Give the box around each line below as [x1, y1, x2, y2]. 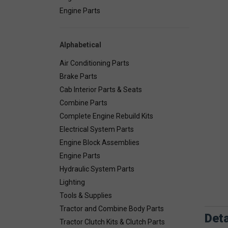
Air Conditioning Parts [60, 59, 129, 68]
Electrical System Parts [60, 125, 134, 134]
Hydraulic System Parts [60, 165, 134, 174]
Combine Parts [60, 99, 107, 107]
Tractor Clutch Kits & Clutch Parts [60, 218, 165, 226]
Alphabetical [60, 41, 101, 49]
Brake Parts [60, 72, 97, 81]
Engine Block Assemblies [60, 138, 139, 147]
